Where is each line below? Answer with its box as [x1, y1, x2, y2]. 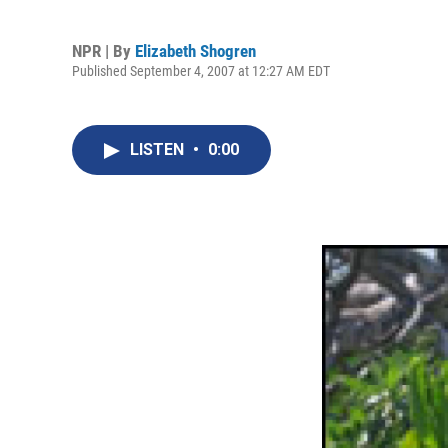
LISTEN [130, 140, 188, 159]
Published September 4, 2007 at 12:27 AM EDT [72, 62, 330, 79]
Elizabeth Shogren [135, 40, 256, 61]
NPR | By [72, 40, 135, 61]
